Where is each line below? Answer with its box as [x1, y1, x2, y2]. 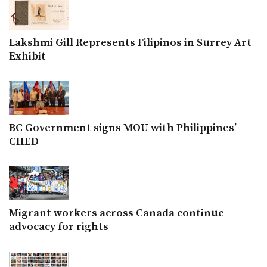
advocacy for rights [9, 219, 108, 234]
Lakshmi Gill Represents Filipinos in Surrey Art [9, 35, 252, 49]
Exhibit [9, 49, 46, 63]
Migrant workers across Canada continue [9, 206, 224, 220]
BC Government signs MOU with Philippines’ [9, 120, 237, 135]
